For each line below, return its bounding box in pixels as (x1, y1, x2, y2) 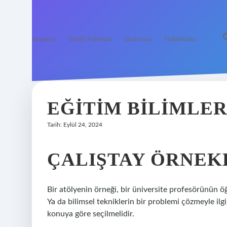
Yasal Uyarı (124, 36, 153, 42)
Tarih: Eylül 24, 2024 (47, 122, 102, 128)
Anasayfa (32, 36, 56, 42)
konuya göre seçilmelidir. (47, 210, 134, 218)
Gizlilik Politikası (68, 36, 111, 42)
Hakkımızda (165, 36, 196, 42)
